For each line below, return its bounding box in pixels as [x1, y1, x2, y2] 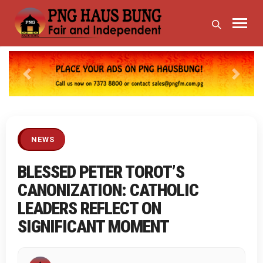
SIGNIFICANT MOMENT [18, 215, 169, 237]
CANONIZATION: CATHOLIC [18, 179, 198, 200]
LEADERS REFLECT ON [18, 197, 161, 218]
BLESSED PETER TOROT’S [18, 161, 184, 182]
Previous [26, 74, 63, 86]
